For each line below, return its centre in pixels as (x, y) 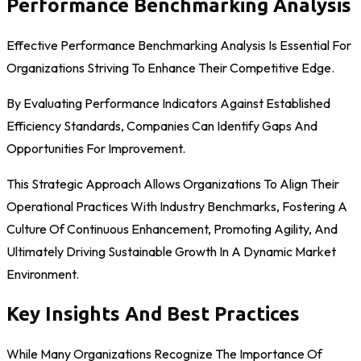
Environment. (43, 274)
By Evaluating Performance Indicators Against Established (168, 104)
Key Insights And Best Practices (153, 314)
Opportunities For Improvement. (96, 149)
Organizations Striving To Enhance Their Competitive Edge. (170, 68)
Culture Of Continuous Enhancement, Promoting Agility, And (172, 229)
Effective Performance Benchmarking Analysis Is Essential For (179, 46)
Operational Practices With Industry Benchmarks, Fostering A (177, 207)
